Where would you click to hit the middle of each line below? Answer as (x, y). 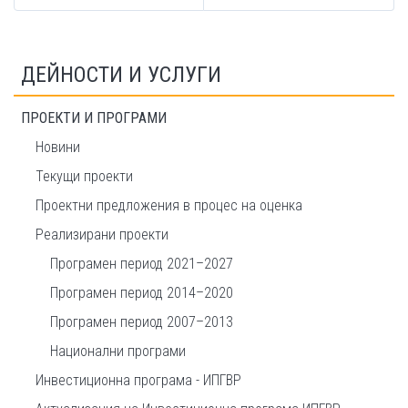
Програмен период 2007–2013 (142, 322)
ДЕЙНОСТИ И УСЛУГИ (121, 75)
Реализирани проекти (102, 235)
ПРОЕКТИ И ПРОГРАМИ (94, 118)
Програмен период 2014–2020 (142, 293)
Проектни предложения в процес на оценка (169, 206)
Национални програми (118, 352)
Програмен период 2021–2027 (142, 264)
